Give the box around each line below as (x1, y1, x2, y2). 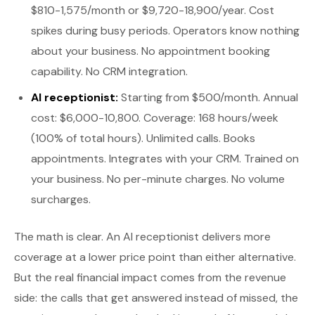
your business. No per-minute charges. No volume (31, 172, 285, 186)
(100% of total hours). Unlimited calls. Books (31, 131, 255, 146)
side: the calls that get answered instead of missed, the (14, 290, 298, 305)
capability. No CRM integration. (31, 64, 188, 79)
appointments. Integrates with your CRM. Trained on (31, 151, 299, 166)
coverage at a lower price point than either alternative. (14, 250, 296, 264)
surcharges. (31, 192, 91, 207)
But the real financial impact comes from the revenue (14, 270, 286, 285)
